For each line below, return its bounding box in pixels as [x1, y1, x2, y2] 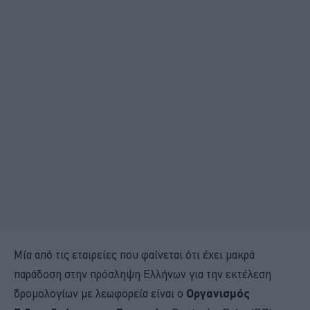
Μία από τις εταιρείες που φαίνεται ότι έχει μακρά [14, 247, 255, 262]
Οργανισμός [183, 286, 250, 300]
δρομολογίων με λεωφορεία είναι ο [14, 286, 183, 300]
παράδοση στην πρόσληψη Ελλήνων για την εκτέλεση [14, 266, 271, 281]
